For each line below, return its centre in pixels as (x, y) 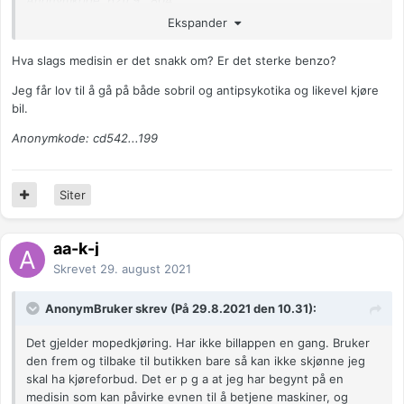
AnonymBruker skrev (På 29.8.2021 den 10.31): (181, 309)
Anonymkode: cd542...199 (85, 138)
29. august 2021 (146, 269)
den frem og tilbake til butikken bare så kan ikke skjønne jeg (196, 361)
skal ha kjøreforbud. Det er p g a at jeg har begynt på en (185, 379)
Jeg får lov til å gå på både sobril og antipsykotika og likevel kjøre (195, 90)
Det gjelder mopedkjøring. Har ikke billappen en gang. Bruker (198, 343)
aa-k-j (76, 249)
